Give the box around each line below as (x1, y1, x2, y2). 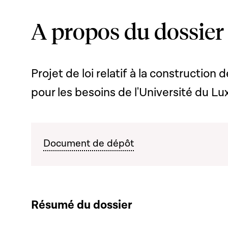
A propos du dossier (31, 16, 224, 45)
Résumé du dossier (31, 197, 132, 213)
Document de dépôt (43, 137, 134, 150)
